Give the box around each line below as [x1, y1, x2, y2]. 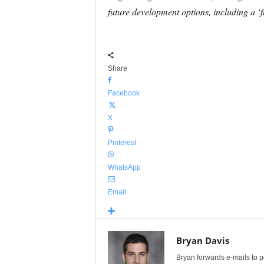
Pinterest [107, 138, 136, 147]
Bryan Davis [176, 235, 229, 246]
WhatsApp [107, 163, 141, 171]
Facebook [107, 89, 140, 97]
